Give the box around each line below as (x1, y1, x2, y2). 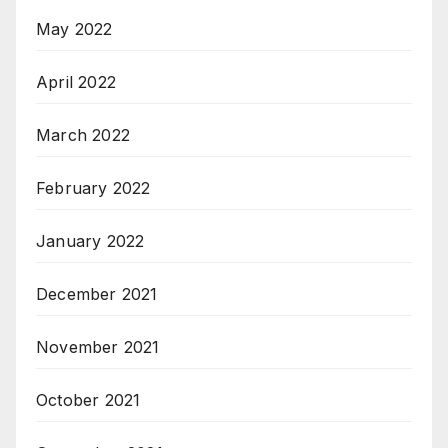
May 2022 (36, 18, 113, 39)
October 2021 (36, 389, 141, 410)
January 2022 (36, 230, 145, 251)
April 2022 (36, 71, 116, 92)
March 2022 (36, 124, 130, 145)
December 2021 (36, 283, 158, 304)
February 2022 (36, 177, 151, 198)
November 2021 (36, 336, 160, 357)
